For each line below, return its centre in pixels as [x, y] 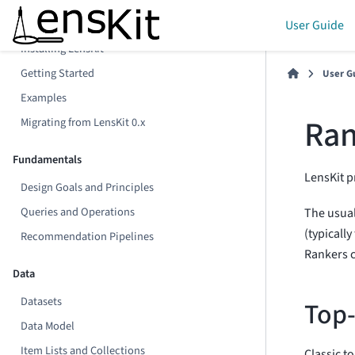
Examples [44, 98]
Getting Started [58, 73]
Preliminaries [45, 21]
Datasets [42, 302]
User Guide [315, 25]
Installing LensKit [63, 49]
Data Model [48, 326]
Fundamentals [47, 160]
